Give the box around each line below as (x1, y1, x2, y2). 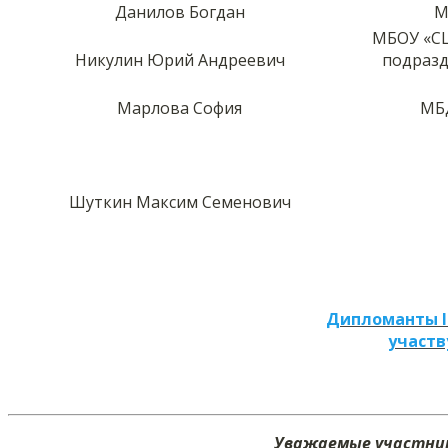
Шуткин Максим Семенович (68, 190, 291, 213)
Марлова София (117, 96, 242, 119)
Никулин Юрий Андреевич (74, 48, 285, 71)
